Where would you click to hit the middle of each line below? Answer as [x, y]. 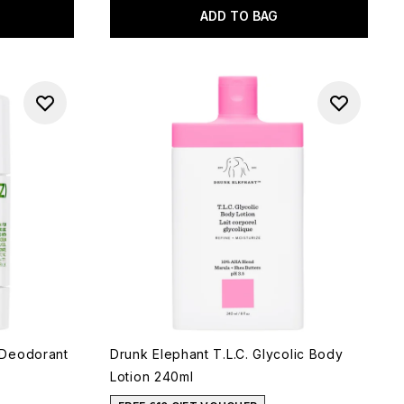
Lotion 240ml [152, 376]
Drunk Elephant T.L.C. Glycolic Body [227, 354]
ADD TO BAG [239, 16]
